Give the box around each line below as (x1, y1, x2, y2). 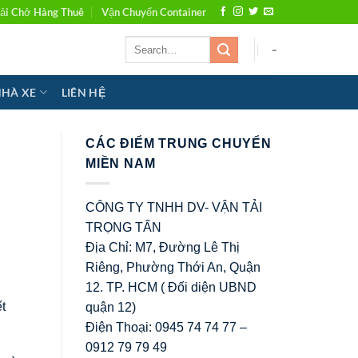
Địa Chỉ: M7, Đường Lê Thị (86, 240, 240, 254)
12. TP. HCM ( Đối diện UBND (86, 280, 257, 294)
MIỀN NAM (86, 157, 156, 170)
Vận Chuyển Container (101, 6, 207, 18)
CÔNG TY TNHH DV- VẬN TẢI (86, 200, 262, 214)
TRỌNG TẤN (86, 220, 161, 234)
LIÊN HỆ (61, 85, 105, 99)
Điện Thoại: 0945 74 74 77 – (86, 320, 247, 334)
